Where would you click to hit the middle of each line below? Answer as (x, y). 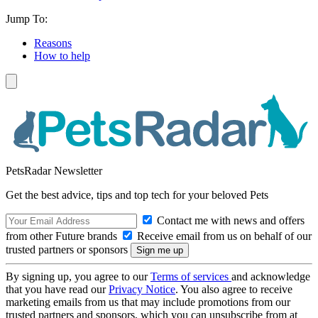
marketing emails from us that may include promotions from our (148, 302)
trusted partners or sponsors (68, 249)
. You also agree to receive (234, 289)
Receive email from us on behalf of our (223, 236)
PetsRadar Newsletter (54, 170)
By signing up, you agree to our (78, 276)
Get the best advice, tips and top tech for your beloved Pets (137, 194)
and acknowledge (271, 276)
